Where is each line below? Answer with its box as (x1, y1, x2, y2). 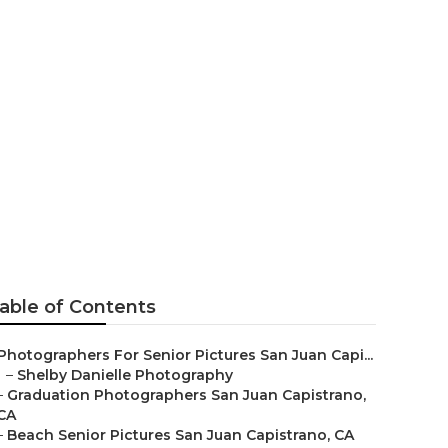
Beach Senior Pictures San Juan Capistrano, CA (7, 426, 354, 444)
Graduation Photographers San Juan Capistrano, (7, 386, 366, 404)
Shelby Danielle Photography (17, 366, 233, 384)
